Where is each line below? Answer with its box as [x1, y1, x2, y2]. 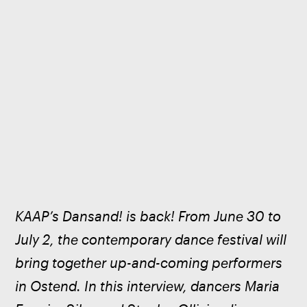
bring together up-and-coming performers [15, 255, 286, 271]
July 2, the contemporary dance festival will [15, 232, 291, 248]
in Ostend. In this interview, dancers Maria [15, 278, 284, 295]
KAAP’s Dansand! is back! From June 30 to [15, 208, 285, 225]
